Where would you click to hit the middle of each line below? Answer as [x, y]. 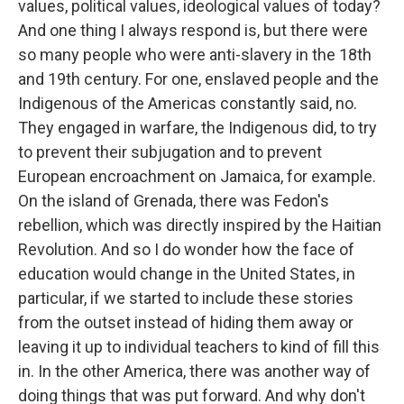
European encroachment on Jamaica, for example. [197, 176]
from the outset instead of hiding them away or [186, 322]
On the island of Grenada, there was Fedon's [174, 201]
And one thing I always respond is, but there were [193, 30]
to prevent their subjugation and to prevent [170, 152]
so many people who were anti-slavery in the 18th [195, 55]
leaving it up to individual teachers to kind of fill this [199, 347]
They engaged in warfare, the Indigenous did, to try [197, 128]
